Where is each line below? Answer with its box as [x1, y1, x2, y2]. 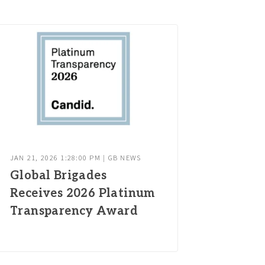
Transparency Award [9, 204, 138, 219]
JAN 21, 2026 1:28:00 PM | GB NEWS [9, 153, 141, 162]
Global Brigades [9, 169, 106, 183]
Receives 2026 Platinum [9, 186, 156, 201]
